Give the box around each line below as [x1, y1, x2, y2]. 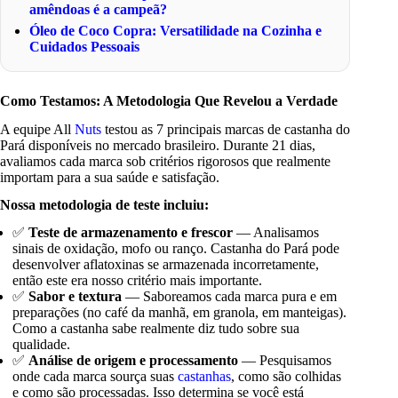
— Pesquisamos [238, 353, 332, 369]
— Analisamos [233, 225, 320, 241]
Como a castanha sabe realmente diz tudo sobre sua [12, 321, 300, 337]
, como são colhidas [231, 369, 342, 385]
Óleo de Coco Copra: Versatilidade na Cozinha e [29, 22, 322, 38]
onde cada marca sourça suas [12, 369, 179, 385]
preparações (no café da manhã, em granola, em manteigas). [12, 305, 347, 321]
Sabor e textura [28, 289, 123, 305]
